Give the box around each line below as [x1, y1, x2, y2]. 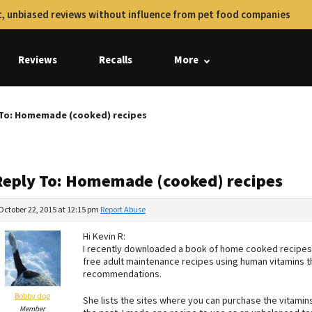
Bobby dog [15, 290, 50, 302]
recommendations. [83, 267, 162, 281]
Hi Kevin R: [83, 230, 125, 244]
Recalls [99, 53, 132, 68]
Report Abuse [100, 204, 146, 216]
